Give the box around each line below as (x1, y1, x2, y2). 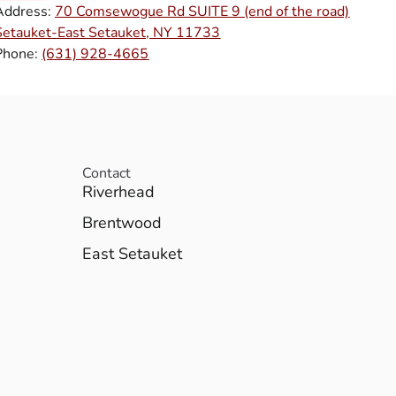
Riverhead (82, 180, 156, 202)
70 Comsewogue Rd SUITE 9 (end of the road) (55, 2, 350, 22)
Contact (82, 163, 132, 183)
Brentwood (82, 211, 163, 233)
